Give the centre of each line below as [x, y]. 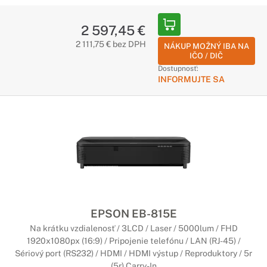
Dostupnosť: [178, 69]
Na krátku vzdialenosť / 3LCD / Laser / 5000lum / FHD [133, 228]
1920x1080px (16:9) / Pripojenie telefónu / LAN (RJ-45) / [133, 241]
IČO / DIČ [207, 56]
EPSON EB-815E [133, 213]
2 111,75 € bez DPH [111, 44]
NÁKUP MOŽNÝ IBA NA [206, 46]
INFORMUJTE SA [191, 79]
